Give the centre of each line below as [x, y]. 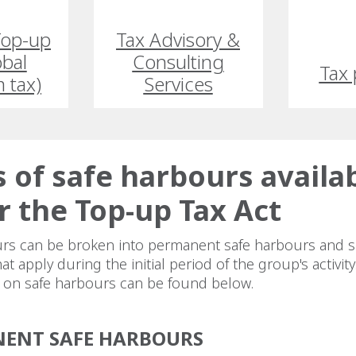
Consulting [178, 62]
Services [178, 84]
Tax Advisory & [178, 40]
